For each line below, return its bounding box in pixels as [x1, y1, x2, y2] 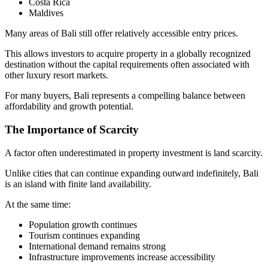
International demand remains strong [29, 240, 166, 251]
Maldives [29, 8, 63, 19]
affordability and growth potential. [5, 101, 133, 112]
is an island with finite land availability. [5, 178, 151, 189]
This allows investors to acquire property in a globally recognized [5, 48, 251, 59]
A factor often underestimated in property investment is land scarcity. [5, 147, 263, 158]
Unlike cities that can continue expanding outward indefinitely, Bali [5, 167, 258, 178]
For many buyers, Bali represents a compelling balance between [5, 90, 245, 101]
